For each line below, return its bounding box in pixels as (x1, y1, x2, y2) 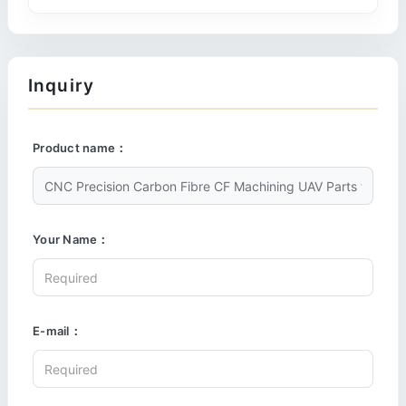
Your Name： (33, 232, 110, 247)
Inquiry (28, 75, 94, 97)
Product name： (33, 140, 128, 156)
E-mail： (33, 324, 82, 339)
